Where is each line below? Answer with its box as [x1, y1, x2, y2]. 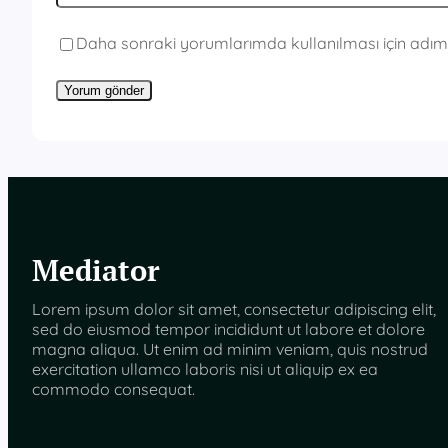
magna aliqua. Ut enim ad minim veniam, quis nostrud [32, 339, 428, 360]
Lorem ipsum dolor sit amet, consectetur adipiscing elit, [32, 299, 436, 320]
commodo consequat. [32, 379, 195, 400]
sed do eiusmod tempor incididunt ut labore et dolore [32, 319, 425, 340]
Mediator [32, 251, 160, 290]
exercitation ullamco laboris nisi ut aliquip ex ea [32, 359, 378, 380]
